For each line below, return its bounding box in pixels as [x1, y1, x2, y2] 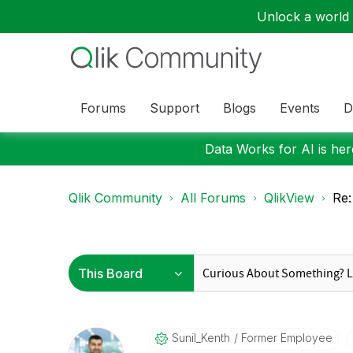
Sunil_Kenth [171, 331, 230, 344]
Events [280, 99, 320, 116]
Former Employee [237, 331, 333, 344]
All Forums [180, 190, 246, 206]
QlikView [264, 190, 314, 206]
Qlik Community [69, 190, 162, 206]
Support [150, 99, 199, 116]
